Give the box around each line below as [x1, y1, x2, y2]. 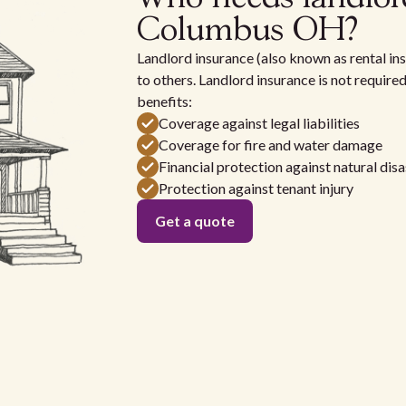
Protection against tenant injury [158, 179, 353, 198]
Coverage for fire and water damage [158, 136, 382, 154]
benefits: [136, 92, 192, 111]
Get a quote [154, 212, 235, 230]
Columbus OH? [136, 15, 358, 47]
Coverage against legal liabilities [158, 114, 360, 132]
